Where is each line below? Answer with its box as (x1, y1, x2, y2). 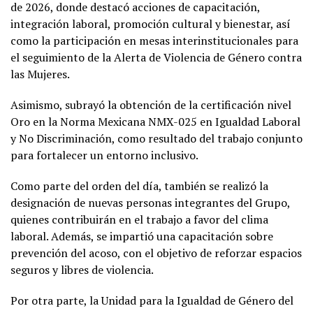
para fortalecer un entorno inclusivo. (10, 147, 198, 163)
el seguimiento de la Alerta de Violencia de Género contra (10, 49, 302, 65)
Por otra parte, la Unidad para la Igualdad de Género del (10, 292, 293, 308)
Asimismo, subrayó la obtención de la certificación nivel (10, 96, 291, 112)
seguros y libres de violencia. (10, 261, 154, 277)
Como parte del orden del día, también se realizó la (10, 177, 268, 194)
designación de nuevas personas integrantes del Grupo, (10, 194, 290, 210)
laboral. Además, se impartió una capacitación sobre (10, 228, 273, 244)
